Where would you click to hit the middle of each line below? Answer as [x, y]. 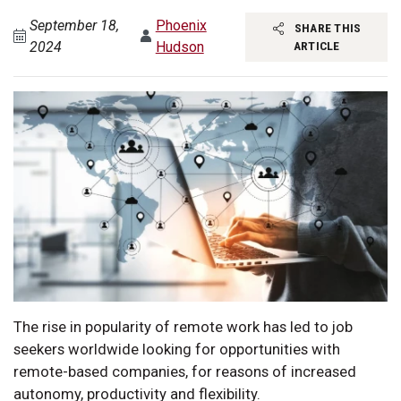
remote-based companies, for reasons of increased [185, 371]
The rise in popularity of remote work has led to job [183, 326]
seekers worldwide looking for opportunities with [177, 349]
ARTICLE [316, 46]
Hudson [179, 47]
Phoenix [181, 26]
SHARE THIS [326, 28]
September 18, [75, 26]
